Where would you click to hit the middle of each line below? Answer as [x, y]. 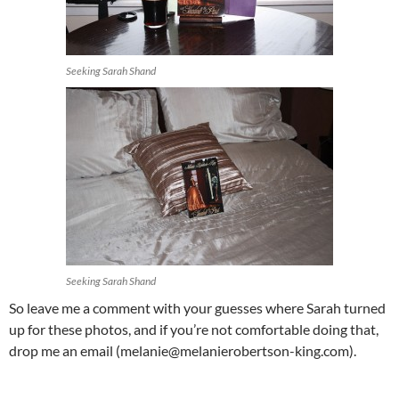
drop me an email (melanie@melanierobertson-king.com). [183, 351]
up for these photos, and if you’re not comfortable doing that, [194, 330]
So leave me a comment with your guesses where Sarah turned [197, 308]
